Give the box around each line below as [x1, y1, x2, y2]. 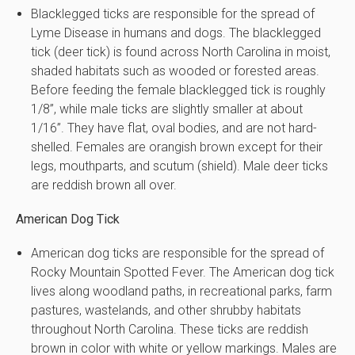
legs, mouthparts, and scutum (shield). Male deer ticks [31, 158, 329, 174]
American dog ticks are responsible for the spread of [31, 246, 325, 261]
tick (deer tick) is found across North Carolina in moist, [31, 44, 331, 59]
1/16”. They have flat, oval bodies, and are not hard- [31, 120, 318, 136]
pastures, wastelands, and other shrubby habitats [31, 303, 302, 319]
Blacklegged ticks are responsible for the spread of [31, 6, 315, 21]
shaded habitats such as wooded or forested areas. [31, 63, 320, 78]
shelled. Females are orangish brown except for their [31, 139, 323, 155]
